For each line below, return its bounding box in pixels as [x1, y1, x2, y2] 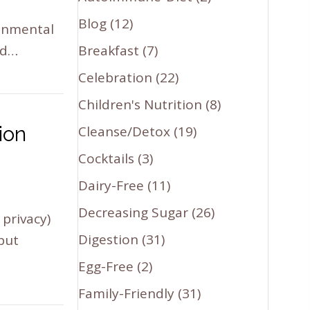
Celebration [78, 68, 153, 86]
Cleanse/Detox [78, 122, 171, 140]
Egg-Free [78, 257, 134, 275]
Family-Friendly [78, 284, 175, 302]
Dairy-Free [78, 176, 145, 194]
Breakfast [78, 41, 140, 60]
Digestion [78, 230, 139, 248]
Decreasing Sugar [78, 203, 189, 221]
